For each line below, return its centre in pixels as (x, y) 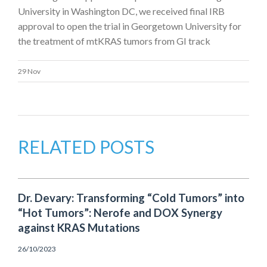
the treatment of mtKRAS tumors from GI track (114, 41)
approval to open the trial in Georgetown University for (130, 26)
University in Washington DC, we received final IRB (121, 11)
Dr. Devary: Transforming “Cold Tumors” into (131, 198)
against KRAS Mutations (79, 228)
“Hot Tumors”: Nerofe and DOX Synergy (120, 213)
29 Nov (29, 71)
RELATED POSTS (86, 147)
